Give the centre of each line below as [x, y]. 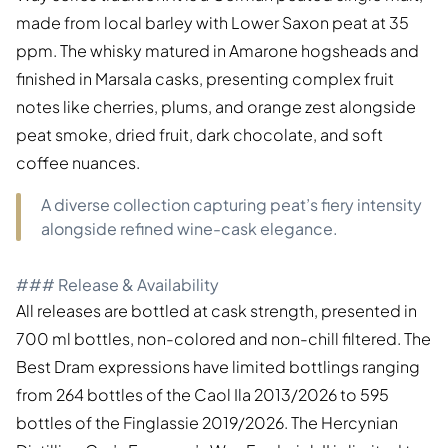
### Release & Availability [117, 285]
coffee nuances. [78, 163]
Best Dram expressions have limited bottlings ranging [218, 367]
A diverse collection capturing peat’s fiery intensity [231, 205]
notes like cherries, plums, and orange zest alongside [216, 107]
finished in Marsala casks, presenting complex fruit [205, 79]
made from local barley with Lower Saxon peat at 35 [212, 23]
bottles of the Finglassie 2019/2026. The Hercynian [207, 423]
